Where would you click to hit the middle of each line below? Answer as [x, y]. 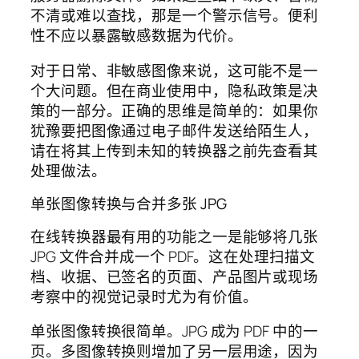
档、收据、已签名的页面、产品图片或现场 [175, 276]
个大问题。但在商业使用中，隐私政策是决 [175, 90]
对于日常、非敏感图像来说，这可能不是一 [175, 70]
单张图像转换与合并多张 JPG [129, 204]
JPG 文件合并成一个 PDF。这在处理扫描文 [173, 256]
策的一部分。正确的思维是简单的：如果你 [175, 110]
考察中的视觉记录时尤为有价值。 [144, 296]
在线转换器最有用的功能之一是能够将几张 [175, 236]
